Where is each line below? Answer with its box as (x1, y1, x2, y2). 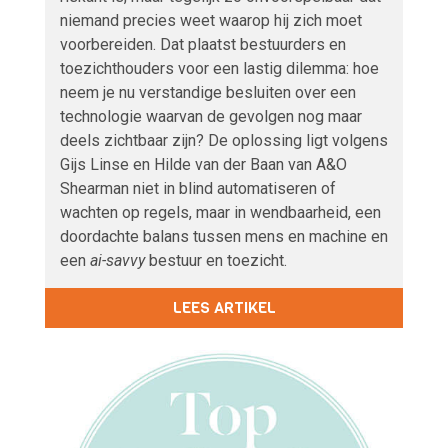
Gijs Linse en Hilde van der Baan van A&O (60, 155, 347, 175)
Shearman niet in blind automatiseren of (60, 179, 336, 199)
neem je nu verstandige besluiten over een (60, 83, 356, 103)
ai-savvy (90, 251, 149, 271)
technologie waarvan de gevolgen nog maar (60, 107, 362, 127)
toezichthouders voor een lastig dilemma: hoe (60, 59, 379, 79)
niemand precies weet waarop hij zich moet (60, 11, 362, 31)
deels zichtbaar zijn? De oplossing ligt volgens (60, 131, 388, 151)
